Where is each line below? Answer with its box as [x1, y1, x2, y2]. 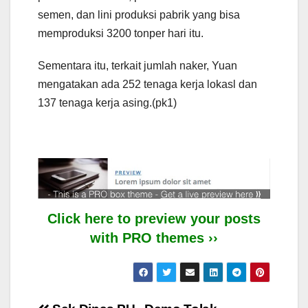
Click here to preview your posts [47, 211, 261, 227]
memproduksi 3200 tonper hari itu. [38, 27, 203, 40]
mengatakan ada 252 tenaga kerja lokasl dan [38, 78, 257, 91]
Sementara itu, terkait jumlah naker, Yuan [38, 60, 237, 72]
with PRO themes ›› [90, 230, 218, 246]
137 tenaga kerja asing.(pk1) [38, 97, 177, 109]
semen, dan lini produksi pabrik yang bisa [38, 9, 240, 21]
